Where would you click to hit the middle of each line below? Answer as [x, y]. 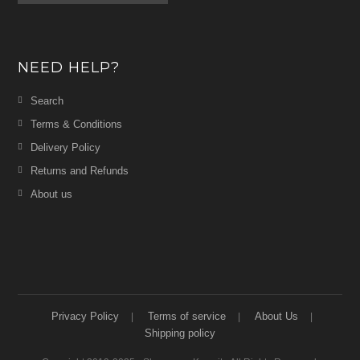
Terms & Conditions [77, 124]
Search [47, 100]
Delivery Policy [66, 147]
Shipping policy [180, 333]
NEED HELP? [69, 67]
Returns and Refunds [80, 170]
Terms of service [187, 316]
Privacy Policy [85, 316]
